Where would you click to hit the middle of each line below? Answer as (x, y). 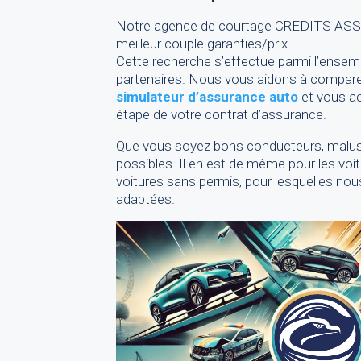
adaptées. (146, 199)
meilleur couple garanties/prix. (204, 44)
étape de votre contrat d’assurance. (222, 115)
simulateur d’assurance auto (207, 97)
